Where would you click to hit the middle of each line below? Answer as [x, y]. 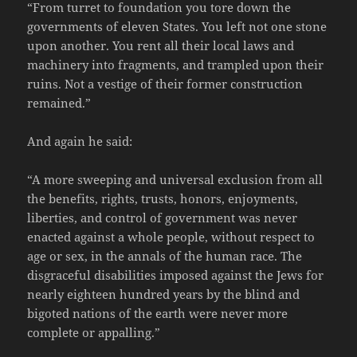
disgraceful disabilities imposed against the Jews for [176, 275]
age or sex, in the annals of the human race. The [165, 256]
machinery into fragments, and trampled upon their [176, 65]
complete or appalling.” [94, 333]
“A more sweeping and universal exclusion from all [175, 180]
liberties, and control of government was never [163, 218]
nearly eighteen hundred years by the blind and [164, 294]
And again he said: [80, 141]
